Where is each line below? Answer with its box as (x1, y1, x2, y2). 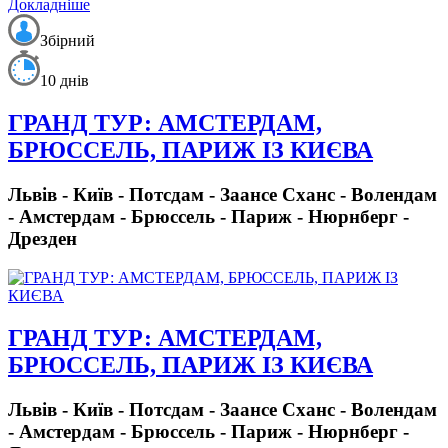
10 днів (40, 72, 89, 90)
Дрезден (8, 228, 77, 250)
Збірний (40, 32, 95, 50)
